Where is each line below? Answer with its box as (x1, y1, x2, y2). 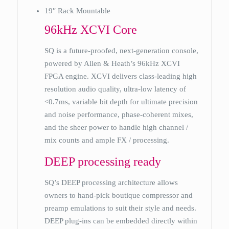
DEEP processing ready (44, 155, 162, 168)
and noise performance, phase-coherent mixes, (44, 110, 194, 119)
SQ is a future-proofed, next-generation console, (44, 47, 199, 55)
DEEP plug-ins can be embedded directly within (44, 217, 198, 225)
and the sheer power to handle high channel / (44, 123, 189, 131)
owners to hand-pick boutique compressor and (44, 191, 193, 199)
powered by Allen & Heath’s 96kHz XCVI (44, 59, 180, 67)
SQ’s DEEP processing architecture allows (44, 178, 178, 187)
